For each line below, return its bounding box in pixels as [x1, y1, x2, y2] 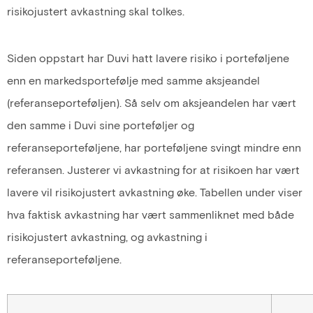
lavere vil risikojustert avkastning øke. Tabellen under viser [7, 184, 303, 198]
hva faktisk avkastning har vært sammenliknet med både [7, 207, 294, 221]
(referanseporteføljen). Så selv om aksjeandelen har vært [7, 95, 296, 109]
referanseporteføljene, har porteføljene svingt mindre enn [7, 140, 301, 154]
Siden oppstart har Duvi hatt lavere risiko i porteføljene [7, 50, 289, 64]
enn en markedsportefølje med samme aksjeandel [7, 73, 260, 87]
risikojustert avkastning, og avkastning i [7, 229, 208, 243]
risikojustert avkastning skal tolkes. [7, 4, 184, 18]
